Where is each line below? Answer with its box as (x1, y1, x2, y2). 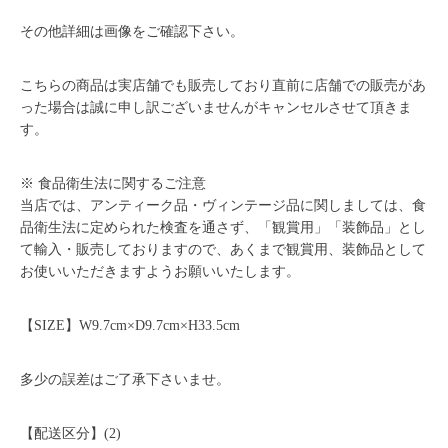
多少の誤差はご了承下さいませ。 (20, 371, 231, 387)
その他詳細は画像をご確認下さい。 (20, 23, 245, 39)
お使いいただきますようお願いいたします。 (20, 263, 301, 279)
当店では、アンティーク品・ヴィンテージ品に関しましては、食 (20, 197, 427, 213)
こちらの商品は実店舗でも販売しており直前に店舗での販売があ (20, 77, 427, 93)
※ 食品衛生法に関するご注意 (20, 175, 207, 191)
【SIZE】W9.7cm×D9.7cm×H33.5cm (20, 317, 241, 333)
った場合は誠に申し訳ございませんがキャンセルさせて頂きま (20, 99, 413, 115)
